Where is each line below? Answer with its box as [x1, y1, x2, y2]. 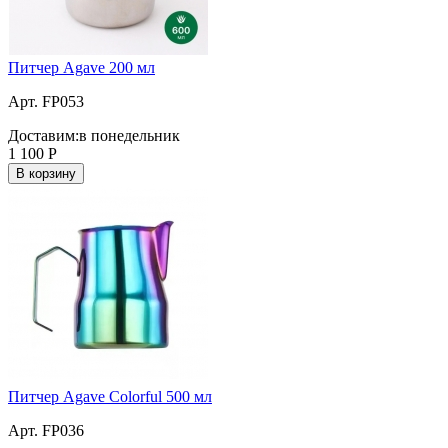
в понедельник [79, 126, 180, 144]
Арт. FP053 [8, 92, 84, 110]
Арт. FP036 [8, 421, 84, 439]
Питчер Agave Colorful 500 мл [8, 387, 212, 405]
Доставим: [8, 126, 79, 144]
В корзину [16, 165, 76, 181]
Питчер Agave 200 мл [8, 58, 155, 76]
